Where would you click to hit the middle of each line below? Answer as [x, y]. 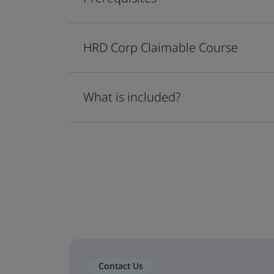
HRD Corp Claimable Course [161, 47]
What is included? [132, 97]
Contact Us [121, 265]
